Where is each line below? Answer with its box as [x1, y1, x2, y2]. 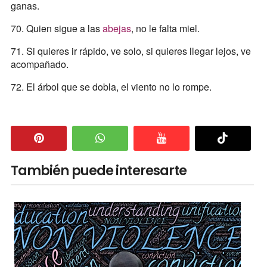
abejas [102, 21, 131, 35]
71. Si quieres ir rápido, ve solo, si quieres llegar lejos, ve [10, 44, 251, 58]
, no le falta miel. [131, 21, 200, 35]
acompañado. [10, 57, 69, 71]
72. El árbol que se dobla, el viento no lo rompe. [10, 79, 212, 94]
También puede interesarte [10, 161, 187, 180]
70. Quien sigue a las [10, 21, 103, 35]
